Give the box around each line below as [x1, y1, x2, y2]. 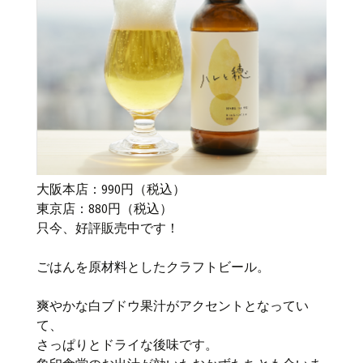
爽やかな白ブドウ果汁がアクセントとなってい [36, 297, 309, 314]
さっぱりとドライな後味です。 [36, 336, 218, 352]
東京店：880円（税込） [36, 200, 173, 216]
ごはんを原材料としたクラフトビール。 [36, 258, 270, 275]
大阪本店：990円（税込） [36, 181, 186, 197]
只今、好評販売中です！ [36, 220, 179, 236]
